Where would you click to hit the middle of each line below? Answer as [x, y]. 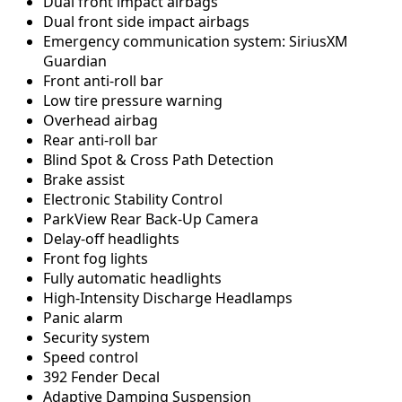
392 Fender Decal [101, 377]
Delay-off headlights [111, 239]
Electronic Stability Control [133, 200]
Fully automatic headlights [132, 279]
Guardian [75, 61]
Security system [96, 338]
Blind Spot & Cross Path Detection [158, 160]
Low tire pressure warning [133, 101]
